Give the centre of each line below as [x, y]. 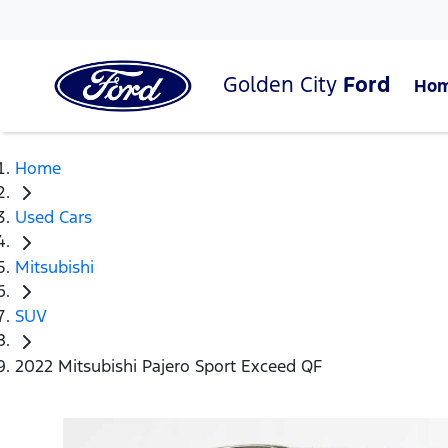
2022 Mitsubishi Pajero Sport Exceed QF [168, 365]
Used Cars [53, 217]
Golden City [283, 84]
